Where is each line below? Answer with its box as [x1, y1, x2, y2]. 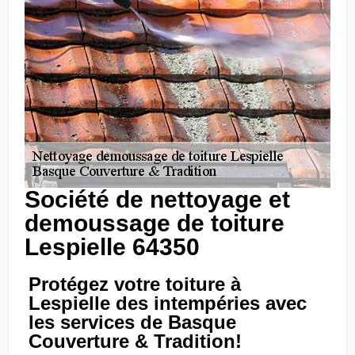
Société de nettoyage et [25, 186, 290, 212]
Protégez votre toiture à [29, 273, 241, 295]
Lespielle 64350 [25, 234, 200, 260]
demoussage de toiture [25, 210, 284, 236]
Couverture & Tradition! [29, 330, 242, 352]
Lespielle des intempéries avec [29, 292, 307, 314]
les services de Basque [29, 311, 236, 333]
